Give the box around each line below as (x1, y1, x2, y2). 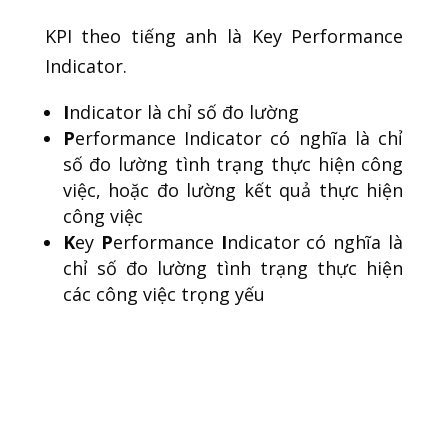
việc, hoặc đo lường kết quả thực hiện (62, 178, 404, 203)
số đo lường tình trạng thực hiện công (62, 152, 404, 177)
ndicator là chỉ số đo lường (68, 100, 299, 125)
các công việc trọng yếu (62, 282, 265, 307)
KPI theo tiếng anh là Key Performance (44, 24, 404, 49)
